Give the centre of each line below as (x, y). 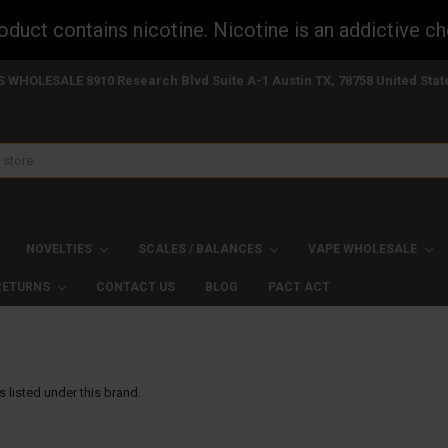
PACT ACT (298, 287)
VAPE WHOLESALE (363, 249)
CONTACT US (135, 287)
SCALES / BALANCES (201, 249)
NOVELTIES (60, 249)
